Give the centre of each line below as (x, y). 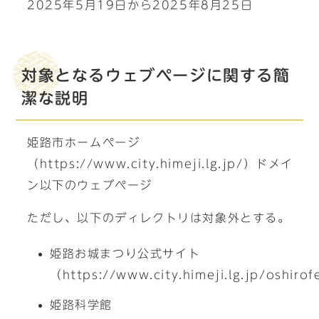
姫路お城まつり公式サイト (125, 253)
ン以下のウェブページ (90, 185)
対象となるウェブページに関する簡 (156, 75)
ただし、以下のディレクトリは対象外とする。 (159, 218)
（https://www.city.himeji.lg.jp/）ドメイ (160, 164)
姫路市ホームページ (84, 142)
